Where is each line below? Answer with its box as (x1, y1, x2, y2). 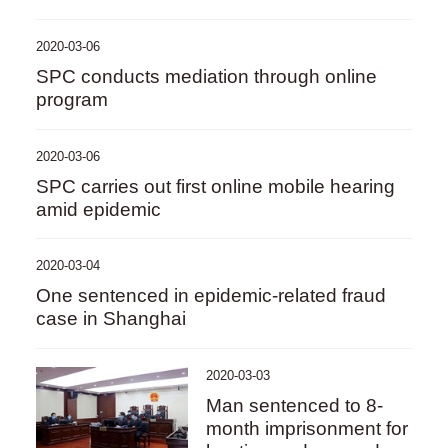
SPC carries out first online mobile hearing (35, 175, 395, 197)
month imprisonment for (206, 417, 409, 439)
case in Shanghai (35, 308, 186, 330)
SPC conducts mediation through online (35, 65, 377, 87)
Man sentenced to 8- (206, 394, 384, 416)
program (35, 88, 108, 110)
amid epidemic (35, 198, 161, 220)
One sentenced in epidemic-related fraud (35, 285, 386, 307)
